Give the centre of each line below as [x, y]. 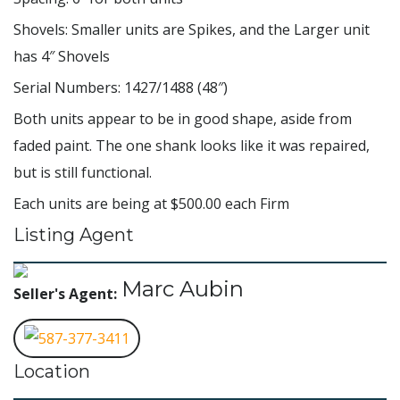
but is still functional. [83, 173]
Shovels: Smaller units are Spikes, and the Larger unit [192, 30]
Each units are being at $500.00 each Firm [151, 204]
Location [52, 372]
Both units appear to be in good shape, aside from [183, 119]
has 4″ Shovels [62, 57]
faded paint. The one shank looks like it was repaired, [192, 146]
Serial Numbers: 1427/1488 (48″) [121, 88]
